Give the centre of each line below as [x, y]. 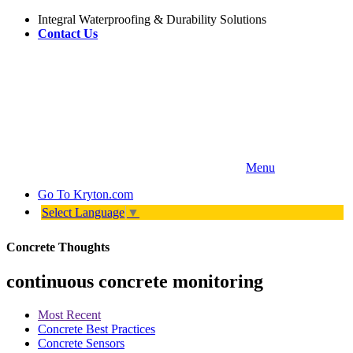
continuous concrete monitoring [135, 281]
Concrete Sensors [81, 343]
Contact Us [68, 33]
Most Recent [69, 314]
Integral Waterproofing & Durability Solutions [152, 19]
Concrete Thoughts [58, 247]
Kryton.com [103, 194]
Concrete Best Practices [97, 329]
